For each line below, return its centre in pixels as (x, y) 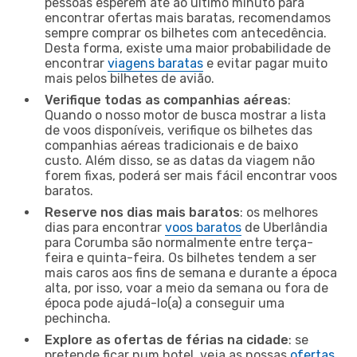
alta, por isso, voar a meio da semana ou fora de (186, 288)
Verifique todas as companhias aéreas (166, 100)
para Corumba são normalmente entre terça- (179, 242)
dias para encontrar (105, 227)
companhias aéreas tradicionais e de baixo (171, 145)
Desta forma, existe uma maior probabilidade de (188, 48)
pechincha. (78, 318)
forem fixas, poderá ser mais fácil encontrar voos (191, 175)
